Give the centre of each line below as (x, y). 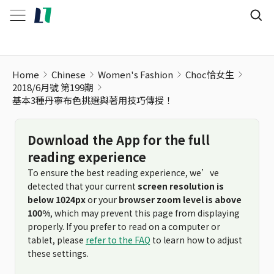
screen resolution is (181, 186)
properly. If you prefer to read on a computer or (124, 226)
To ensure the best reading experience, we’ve (123, 172)
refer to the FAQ (118, 240)
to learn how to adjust (196, 240)
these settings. (58, 253)
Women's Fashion (135, 74)
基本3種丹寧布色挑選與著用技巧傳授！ (93, 100)
